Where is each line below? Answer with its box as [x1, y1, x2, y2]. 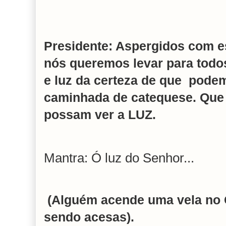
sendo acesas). [44, 210, 134, 224]
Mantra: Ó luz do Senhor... [44, 150, 194, 165]
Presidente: [44, 39, 112, 53]
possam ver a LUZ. [44, 107, 156, 122]
